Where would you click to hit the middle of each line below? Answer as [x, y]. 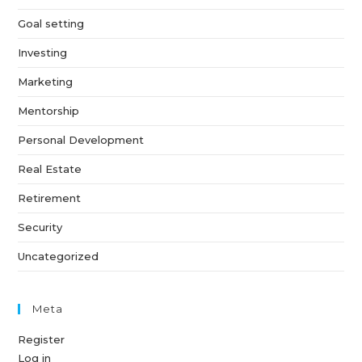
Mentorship [49, 110]
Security [40, 227]
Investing [43, 52]
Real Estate [50, 168]
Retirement [50, 198]
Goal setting [51, 23]
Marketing [46, 81]
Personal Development [81, 139]
